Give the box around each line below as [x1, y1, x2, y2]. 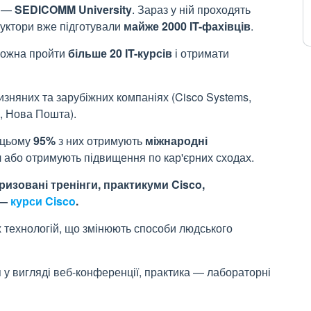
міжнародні [145, 133, 208, 149]
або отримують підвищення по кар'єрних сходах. [1, 149, 254, 165]
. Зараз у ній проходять [132, 1, 251, 17]
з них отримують [56, 133, 145, 149]
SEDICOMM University [15, 1, 132, 17]
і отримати [172, 45, 229, 61]
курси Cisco [10, 193, 76, 209]
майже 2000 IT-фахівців [124, 18, 251, 34]
